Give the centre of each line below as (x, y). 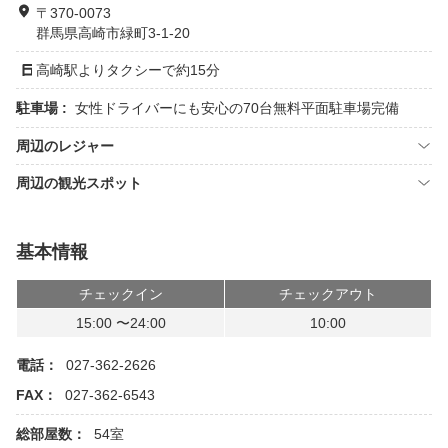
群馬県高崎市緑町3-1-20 (113, 33)
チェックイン (120, 294)
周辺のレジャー (65, 146)
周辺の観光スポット (79, 183)
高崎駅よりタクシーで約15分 (128, 70)
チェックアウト (328, 294)
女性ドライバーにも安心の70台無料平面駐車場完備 (237, 108)
